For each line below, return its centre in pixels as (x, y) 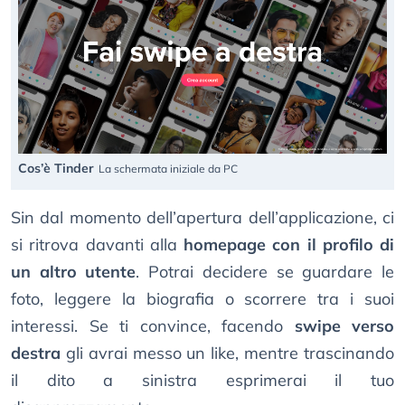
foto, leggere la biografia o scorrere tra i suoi (202, 298)
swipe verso (344, 325)
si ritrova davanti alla (97, 244)
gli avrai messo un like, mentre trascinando (227, 353)
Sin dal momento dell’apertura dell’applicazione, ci (202, 217)
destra (36, 353)
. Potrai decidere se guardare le (265, 271)
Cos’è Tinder (56, 168)
